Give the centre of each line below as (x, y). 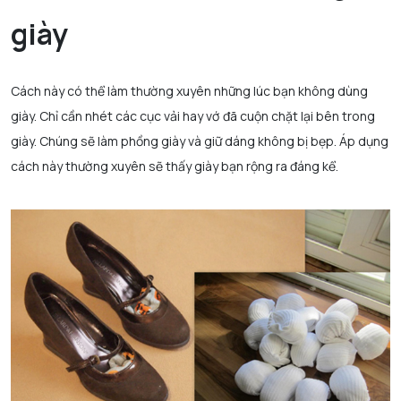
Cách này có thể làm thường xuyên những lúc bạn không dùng (189, 90)
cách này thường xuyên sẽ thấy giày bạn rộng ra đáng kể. (175, 166)
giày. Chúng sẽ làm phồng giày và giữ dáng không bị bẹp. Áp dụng (200, 141)
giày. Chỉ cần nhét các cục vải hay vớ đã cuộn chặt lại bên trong (193, 115)
